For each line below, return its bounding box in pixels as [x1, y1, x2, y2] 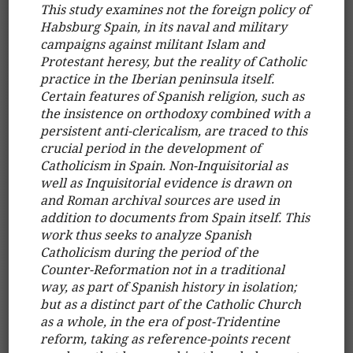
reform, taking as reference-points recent [40, 329, 291, 347]
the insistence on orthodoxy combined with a [40, 104, 311, 122]
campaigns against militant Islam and [40, 35, 266, 53]
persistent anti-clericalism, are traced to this [40, 121, 308, 139]
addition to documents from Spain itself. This [40, 208, 310, 226]
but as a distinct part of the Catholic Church [40, 295, 302, 313]
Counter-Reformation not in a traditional [40, 260, 285, 278]
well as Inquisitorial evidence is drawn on [40, 173, 292, 191]
